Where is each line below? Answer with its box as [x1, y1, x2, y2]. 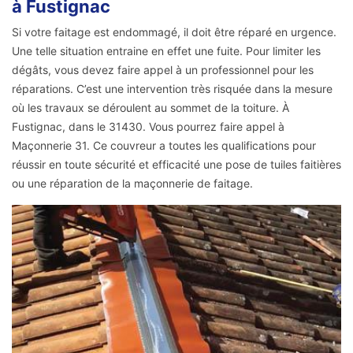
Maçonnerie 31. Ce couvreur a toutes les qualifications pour [12, 139, 316, 153]
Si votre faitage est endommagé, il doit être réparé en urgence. [12, 25, 336, 39]
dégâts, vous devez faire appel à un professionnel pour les [12, 63, 314, 77]
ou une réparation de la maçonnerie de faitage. [12, 176, 253, 191]
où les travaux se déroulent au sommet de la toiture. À [12, 101, 289, 115]
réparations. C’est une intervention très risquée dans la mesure [12, 82, 333, 96]
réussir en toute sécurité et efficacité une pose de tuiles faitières [12, 158, 341, 172]
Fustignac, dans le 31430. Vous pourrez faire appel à [12, 120, 284, 134]
